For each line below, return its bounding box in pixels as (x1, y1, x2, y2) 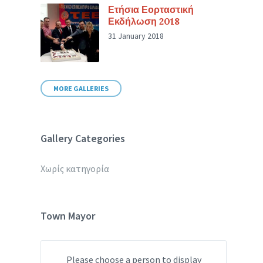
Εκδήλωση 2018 (108, 15, 180, 27)
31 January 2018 (108, 31, 164, 41)
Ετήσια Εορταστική (108, 4, 194, 15)
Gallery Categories (41, 131, 126, 145)
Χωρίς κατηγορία (41, 163, 110, 174)
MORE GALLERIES (53, 84, 109, 93)
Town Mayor (41, 209, 96, 222)
